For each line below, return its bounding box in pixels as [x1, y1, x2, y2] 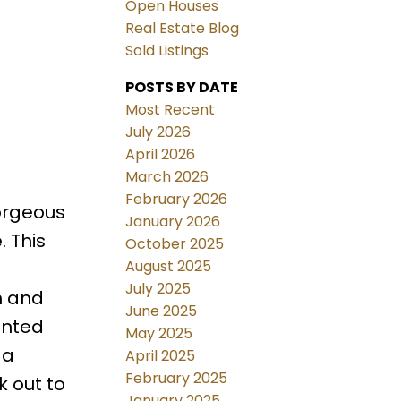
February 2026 [125, 189, 228, 210]
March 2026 [125, 166, 209, 188]
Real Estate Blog [125, 18, 240, 39]
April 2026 [125, 144, 196, 166]
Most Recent [125, 99, 216, 121]
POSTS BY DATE [125, 77, 239, 98]
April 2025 [125, 346, 196, 367]
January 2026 [125, 211, 221, 233]
